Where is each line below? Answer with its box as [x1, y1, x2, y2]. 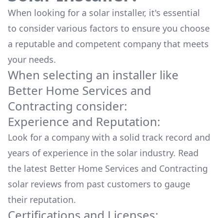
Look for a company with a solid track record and [8, 131, 210, 143]
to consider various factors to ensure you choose [8, 22, 210, 34]
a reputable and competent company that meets [8, 38, 209, 50]
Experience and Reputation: [8, 113, 160, 129]
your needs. [8, 54, 56, 65]
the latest [8, 163, 50, 174]
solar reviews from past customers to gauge [8, 178, 190, 190]
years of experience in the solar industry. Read [8, 147, 199, 159]
